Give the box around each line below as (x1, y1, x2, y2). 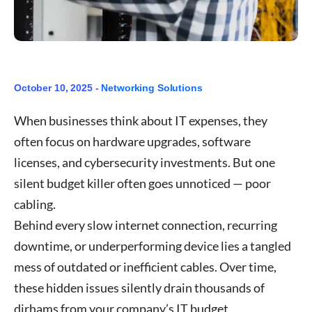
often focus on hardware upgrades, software (14, 133, 251, 149)
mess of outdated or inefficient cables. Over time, (14, 258, 276, 274)
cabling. (14, 196, 56, 212)
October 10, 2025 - (14, 81, 102, 93)
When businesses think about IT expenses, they (14, 112, 267, 128)
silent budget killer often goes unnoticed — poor (14, 175, 271, 191)
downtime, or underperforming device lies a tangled (14, 237, 291, 253)
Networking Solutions (101, 81, 203, 93)
